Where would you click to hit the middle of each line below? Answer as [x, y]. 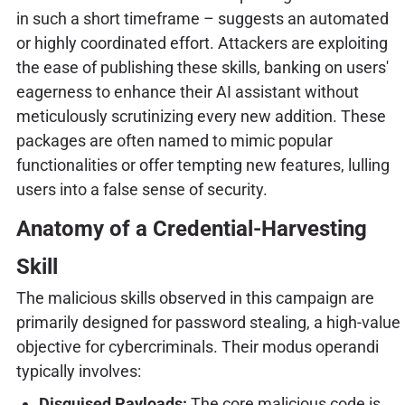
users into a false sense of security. [141, 189]
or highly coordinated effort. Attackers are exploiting [202, 42]
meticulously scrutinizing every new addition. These [201, 116]
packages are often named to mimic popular [174, 140]
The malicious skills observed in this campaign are [195, 297]
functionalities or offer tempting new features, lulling [202, 165]
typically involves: [78, 371]
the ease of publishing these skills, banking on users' [202, 67]
